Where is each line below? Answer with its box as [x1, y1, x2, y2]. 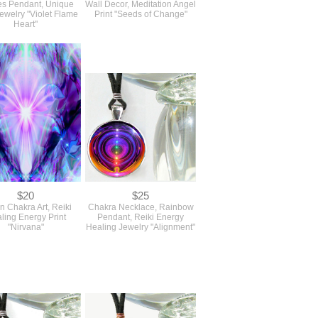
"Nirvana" [7, 221, 44, 232]
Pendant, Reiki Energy [97, 212, 184, 222]
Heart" [13, 18, 38, 29]
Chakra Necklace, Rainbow [87, 202, 194, 212]
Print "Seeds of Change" [94, 9, 187, 19]
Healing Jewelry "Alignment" [86, 221, 195, 232]
